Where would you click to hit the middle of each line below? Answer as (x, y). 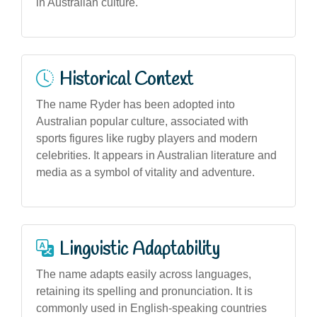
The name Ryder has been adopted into (136, 104)
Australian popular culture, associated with (142, 121)
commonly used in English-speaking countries (151, 308)
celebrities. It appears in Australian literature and (156, 155)
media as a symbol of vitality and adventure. (145, 172)
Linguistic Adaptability (139, 249)
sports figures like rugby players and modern (147, 138)
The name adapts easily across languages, (144, 274)
